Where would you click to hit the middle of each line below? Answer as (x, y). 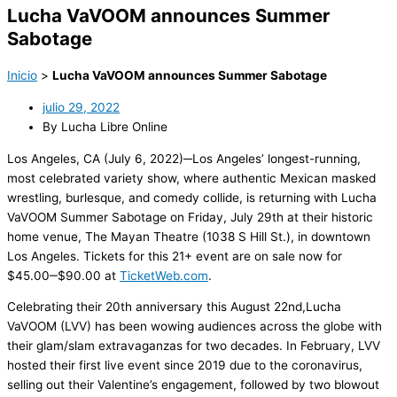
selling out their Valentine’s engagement (120, 385)
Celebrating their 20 (64, 307)
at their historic (330, 217)
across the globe (309, 327)
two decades (242, 346)
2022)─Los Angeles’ (209, 158)
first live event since (136, 366)
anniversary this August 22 (210, 307)
